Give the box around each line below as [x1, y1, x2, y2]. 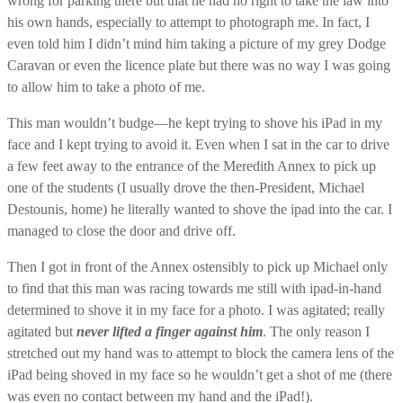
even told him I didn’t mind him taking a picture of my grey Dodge [7, 35, 386, 51]
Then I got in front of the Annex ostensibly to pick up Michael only [7, 258, 388, 274]
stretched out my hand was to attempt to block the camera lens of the [7, 345, 394, 361]
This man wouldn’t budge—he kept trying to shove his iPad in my [7, 114, 382, 130]
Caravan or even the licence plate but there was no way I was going [7, 57, 390, 73]
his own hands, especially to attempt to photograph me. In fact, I [7, 13, 370, 30]
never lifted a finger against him [76, 323, 263, 339]
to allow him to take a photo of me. [7, 78, 205, 94]
